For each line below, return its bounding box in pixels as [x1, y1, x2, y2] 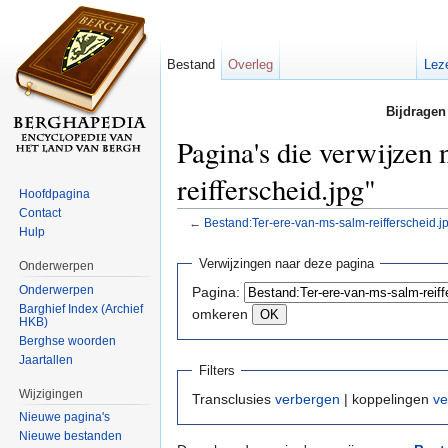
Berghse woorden [19, 333, 117, 348]
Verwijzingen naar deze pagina [198, 256, 374, 272]
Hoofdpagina [19, 186, 91, 201]
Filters [198, 363, 235, 379]
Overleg [228, 57, 274, 72]
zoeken [302, 229, 348, 246]
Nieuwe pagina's [19, 410, 111, 425]
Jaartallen [19, 352, 74, 367]
